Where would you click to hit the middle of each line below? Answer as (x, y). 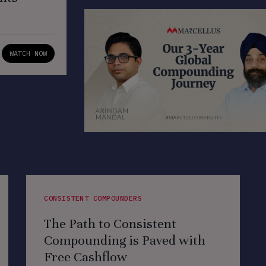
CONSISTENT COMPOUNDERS (93, 198)
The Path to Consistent (110, 224)
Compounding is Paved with (125, 240)
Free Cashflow (85, 257)
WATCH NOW (28, 53)
